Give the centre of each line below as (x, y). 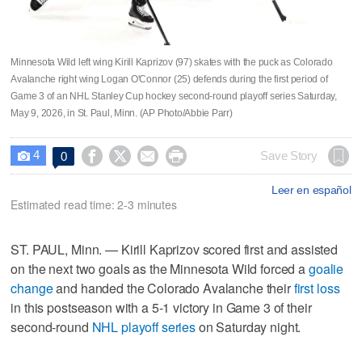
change (32, 288)
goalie (326, 268)
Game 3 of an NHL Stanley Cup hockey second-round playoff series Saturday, (174, 96)
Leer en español (311, 189)
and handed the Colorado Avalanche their (173, 288)
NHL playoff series (143, 326)
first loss (317, 288)
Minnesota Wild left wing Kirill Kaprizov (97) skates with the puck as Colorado (172, 62)
